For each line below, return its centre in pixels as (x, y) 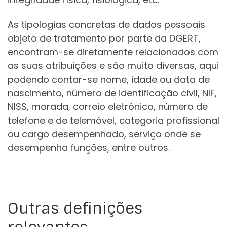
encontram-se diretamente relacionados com (113, 52)
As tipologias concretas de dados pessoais (106, 25)
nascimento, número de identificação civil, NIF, (112, 93)
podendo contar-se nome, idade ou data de (109, 80)
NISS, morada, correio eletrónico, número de (108, 107)
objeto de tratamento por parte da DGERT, (104, 39)
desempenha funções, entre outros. (89, 148)
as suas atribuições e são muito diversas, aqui (113, 66)
